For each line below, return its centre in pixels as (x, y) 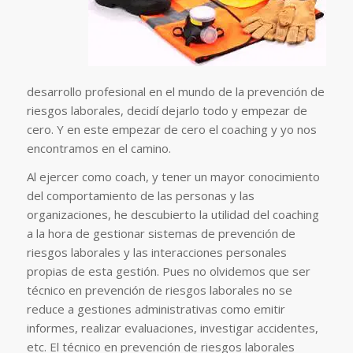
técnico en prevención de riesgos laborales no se (159, 290)
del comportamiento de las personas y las (140, 196)
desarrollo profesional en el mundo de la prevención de (175, 91)
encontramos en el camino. (98, 148)
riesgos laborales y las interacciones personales (156, 253)
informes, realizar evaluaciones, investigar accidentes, (172, 328)
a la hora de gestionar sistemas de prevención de (161, 234)
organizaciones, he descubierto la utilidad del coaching (173, 215)
